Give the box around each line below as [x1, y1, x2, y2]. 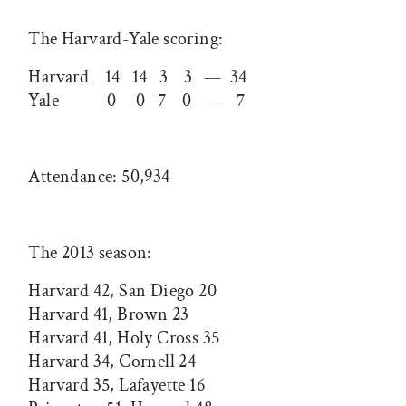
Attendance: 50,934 [28, 164, 170, 188]
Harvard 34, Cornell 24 [28, 349, 197, 373]
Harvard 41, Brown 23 [28, 302, 189, 326]
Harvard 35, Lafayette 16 [28, 372, 205, 397]
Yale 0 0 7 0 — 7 [28, 88, 246, 112]
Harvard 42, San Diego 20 [28, 278, 217, 303]
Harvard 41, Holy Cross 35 [28, 325, 220, 350]
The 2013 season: [28, 240, 152, 265]
